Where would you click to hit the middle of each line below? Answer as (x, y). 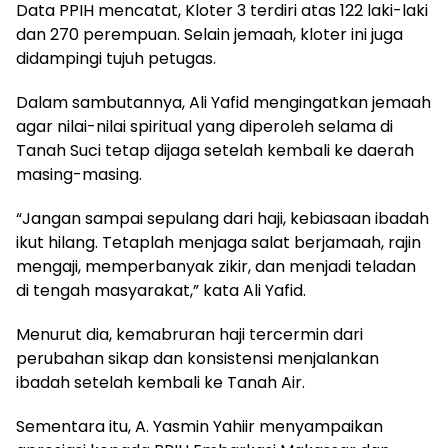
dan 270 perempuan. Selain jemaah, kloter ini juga (209, 35)
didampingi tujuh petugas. (116, 59)
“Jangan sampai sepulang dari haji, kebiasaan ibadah (222, 219)
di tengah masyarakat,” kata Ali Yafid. (161, 291)
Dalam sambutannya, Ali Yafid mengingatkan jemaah (223, 103)
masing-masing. (79, 175)
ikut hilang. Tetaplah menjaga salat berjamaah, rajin (218, 243)
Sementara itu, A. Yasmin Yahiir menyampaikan (199, 427)
